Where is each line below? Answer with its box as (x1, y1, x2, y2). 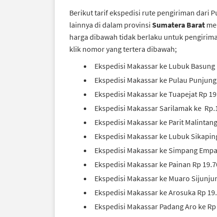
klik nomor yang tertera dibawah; (69, 44, 177, 54)
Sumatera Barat (152, 20, 206, 30)
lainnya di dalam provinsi (69, 20, 152, 30)
